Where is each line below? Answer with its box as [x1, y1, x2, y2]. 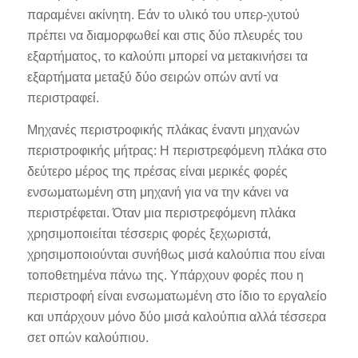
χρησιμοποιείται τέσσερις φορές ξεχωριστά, [26, 226, 271, 241]
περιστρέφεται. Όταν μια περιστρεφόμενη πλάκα [26, 205, 296, 220]
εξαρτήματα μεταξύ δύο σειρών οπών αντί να [26, 70, 278, 85]
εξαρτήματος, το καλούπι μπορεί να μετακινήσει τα [26, 50, 308, 64]
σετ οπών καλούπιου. [26, 330, 149, 344]
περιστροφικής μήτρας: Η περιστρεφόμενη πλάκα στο [26, 143, 327, 157]
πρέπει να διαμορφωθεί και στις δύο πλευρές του [26, 29, 303, 43]
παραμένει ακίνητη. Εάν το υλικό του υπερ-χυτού [26, 8, 300, 22]
